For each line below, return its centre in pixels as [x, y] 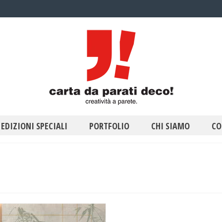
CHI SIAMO [170, 126]
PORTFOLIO [109, 126]
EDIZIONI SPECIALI [34, 126]
